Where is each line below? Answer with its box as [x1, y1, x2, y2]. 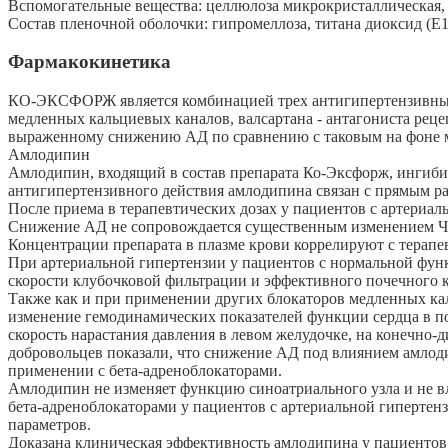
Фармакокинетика [8, 51, 171, 73]
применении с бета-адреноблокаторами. [8, 362, 282, 380]
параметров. [8, 416, 91, 434]
